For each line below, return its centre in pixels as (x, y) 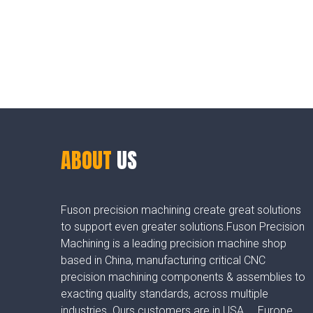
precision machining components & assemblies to (183, 277)
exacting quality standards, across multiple (165, 294)
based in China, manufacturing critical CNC (163, 261)
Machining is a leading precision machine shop (174, 244)
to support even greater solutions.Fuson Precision (183, 227)
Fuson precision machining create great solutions (181, 210)
